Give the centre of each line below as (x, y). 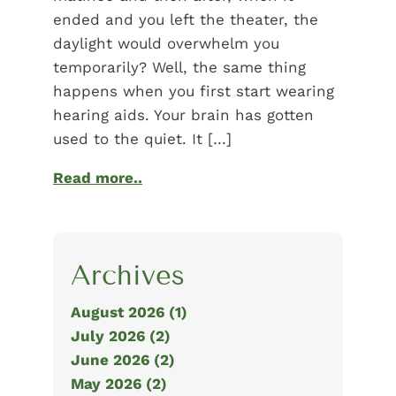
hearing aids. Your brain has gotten (183, 115)
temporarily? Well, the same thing (179, 68)
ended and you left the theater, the (186, 20)
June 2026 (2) (123, 360)
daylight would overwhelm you (166, 44)
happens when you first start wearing (194, 91)
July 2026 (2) (121, 336)
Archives (128, 276)
